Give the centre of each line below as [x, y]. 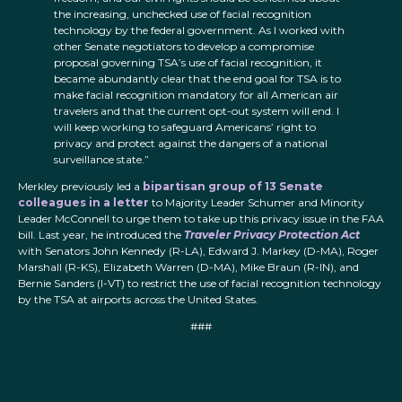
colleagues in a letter [83, 203]
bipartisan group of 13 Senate [233, 187]
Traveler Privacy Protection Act [272, 235]
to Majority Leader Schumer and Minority [257, 203]
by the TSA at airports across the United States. [138, 300]
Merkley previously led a [80, 187]
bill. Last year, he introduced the [101, 235]
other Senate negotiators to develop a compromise [184, 47]
